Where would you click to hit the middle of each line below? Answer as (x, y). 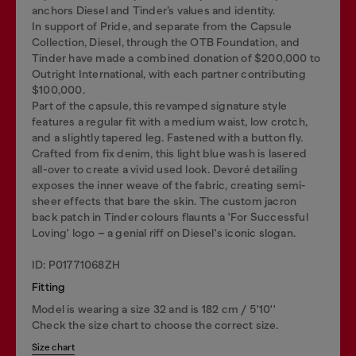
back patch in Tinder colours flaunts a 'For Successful (170, 217)
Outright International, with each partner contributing (169, 74)
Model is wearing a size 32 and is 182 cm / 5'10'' (154, 309)
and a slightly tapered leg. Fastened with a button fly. (168, 137)
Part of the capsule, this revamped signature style (160, 105)
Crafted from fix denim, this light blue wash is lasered (170, 153)
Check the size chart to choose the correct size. (155, 325)
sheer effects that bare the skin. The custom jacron (164, 201)
